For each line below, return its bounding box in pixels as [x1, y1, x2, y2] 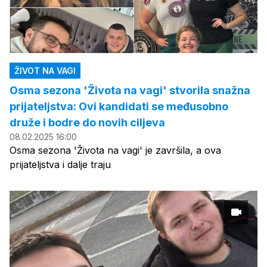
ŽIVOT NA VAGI [14, 66, 76, 76]
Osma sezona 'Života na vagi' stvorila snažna [10, 84, 250, 97]
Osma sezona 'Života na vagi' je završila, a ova [10, 144, 221, 156]
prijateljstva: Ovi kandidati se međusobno [10, 100, 228, 113]
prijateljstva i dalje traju [10, 159, 111, 170]
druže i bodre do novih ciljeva [10, 116, 165, 129]
